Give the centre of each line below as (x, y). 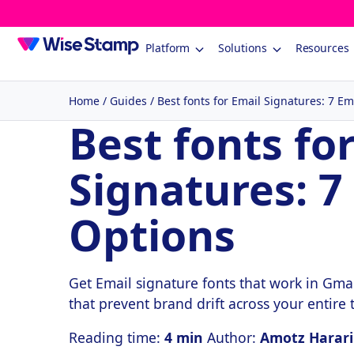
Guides (128, 101)
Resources (322, 48)
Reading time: (117, 338)
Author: (233, 338)
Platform (168, 48)
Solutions (243, 48)
